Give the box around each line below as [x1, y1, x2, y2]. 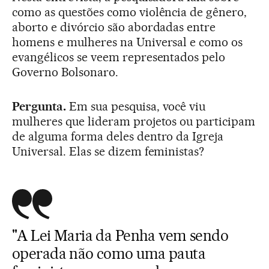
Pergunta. [12, 98, 66, 113]
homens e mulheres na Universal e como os [12, 34, 243, 49]
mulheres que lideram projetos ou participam [12, 113, 256, 128]
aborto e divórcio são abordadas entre [12, 19, 216, 34]
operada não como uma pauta [12, 244, 205, 262]
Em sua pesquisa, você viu [65, 98, 206, 113]
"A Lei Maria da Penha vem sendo [12, 226, 229, 244]
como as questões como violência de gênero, [12, 4, 247, 19]
